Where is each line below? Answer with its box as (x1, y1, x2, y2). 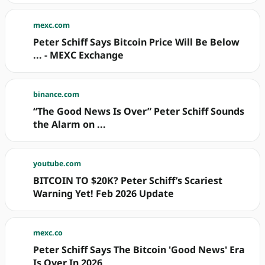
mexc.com (33, 20, 70, 30)
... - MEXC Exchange (33, 48, 124, 62)
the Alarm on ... (33, 117, 106, 131)
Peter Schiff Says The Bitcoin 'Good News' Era (33, 243, 245, 257)
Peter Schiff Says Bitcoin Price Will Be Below (33, 35, 240, 49)
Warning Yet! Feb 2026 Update (33, 186, 174, 200)
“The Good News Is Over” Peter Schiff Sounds (33, 104, 245, 118)
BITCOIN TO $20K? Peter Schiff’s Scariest (33, 173, 223, 187)
